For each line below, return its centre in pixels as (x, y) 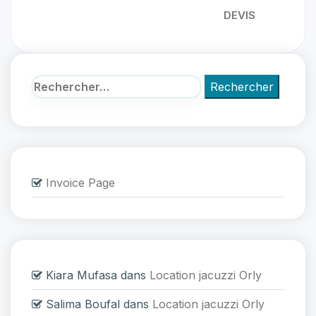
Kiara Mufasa (81, 275)
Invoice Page (80, 183)
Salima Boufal (83, 304)
